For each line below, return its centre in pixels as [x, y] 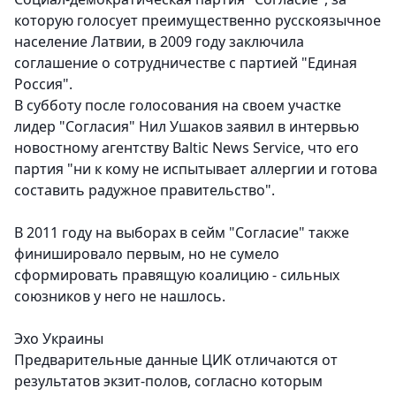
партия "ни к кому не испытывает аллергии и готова [196, 169]
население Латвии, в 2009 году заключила [159, 42]
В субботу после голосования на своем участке [178, 106]
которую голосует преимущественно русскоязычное [198, 21]
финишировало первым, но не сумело [147, 254]
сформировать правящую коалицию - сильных [177, 275]
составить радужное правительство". [145, 190]
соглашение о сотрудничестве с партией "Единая [186, 63]
